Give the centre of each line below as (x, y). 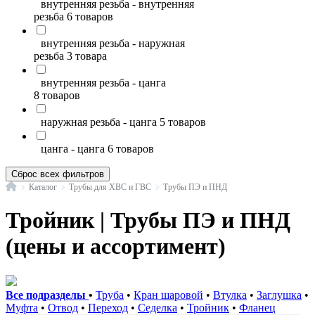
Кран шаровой (168, 295)
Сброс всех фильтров (58, 174)
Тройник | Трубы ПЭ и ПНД (148, 220)
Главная (30, 186)
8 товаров (57, 95)
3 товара (87, 56)
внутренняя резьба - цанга (103, 83)
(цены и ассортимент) (116, 246)
